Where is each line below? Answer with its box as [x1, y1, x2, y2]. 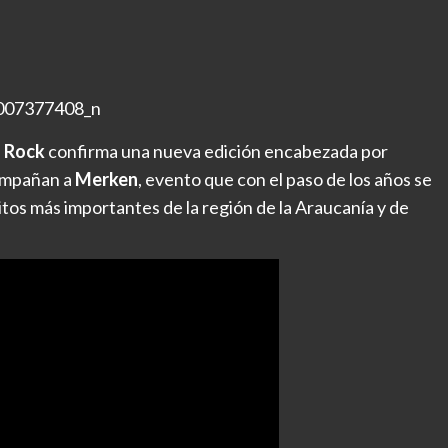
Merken [75, 168, 138, 191]
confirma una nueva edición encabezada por [45, 140, 388, 163]
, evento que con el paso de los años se [138, 168, 432, 191]
